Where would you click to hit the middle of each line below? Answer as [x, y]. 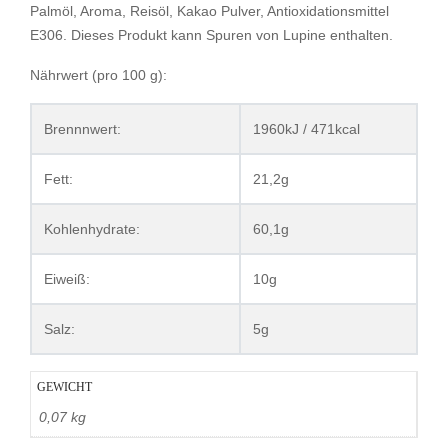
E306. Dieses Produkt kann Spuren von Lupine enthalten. [211, 34]
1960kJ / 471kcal [306, 128]
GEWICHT [64, 386]
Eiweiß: [67, 278]
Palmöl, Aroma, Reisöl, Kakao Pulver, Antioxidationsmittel [209, 10]
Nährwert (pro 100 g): [98, 74]
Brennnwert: [82, 128]
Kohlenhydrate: [92, 228]
